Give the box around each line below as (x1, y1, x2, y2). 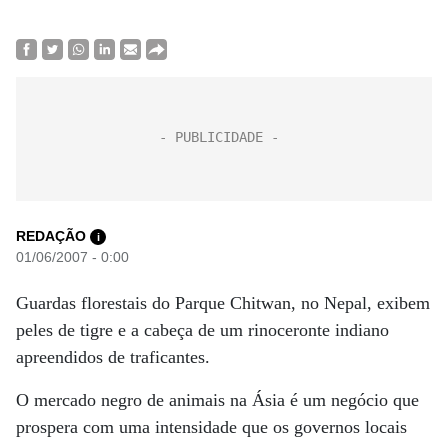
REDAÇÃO (16, 228, 86, 244)
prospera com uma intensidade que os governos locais (16, 417, 407, 437)
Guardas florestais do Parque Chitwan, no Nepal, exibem (16, 293, 430, 313)
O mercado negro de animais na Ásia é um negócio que (16, 390, 419, 410)
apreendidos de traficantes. (16, 347, 210, 367)
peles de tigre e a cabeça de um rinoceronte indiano (16, 320, 389, 340)
